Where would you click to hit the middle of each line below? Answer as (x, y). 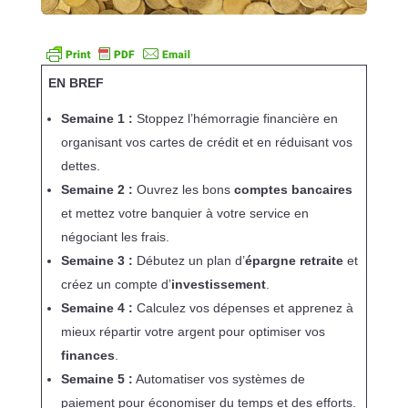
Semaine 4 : (97, 308)
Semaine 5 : (97, 379)
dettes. (80, 166)
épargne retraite (294, 261)
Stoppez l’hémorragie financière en (235, 119)
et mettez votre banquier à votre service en (184, 214)
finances (87, 356)
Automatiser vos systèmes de (219, 379)
